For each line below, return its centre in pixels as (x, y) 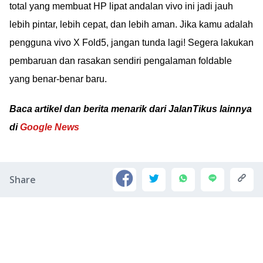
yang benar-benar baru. (58, 79)
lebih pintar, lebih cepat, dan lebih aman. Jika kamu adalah (131, 24)
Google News (50, 127)
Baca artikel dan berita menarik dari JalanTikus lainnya (131, 109)
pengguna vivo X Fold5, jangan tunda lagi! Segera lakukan (131, 42)
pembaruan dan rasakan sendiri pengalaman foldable (121, 60)
